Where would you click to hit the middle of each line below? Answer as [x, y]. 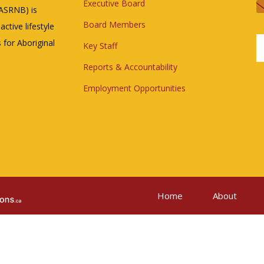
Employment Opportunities [134, 88]
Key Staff [100, 45]
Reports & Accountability [130, 67]
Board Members [114, 24]
